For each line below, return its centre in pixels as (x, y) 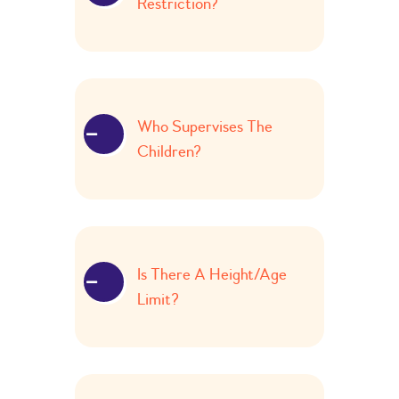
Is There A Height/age (212, 275)
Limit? (158, 300)
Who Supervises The (205, 127)
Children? (169, 152)
